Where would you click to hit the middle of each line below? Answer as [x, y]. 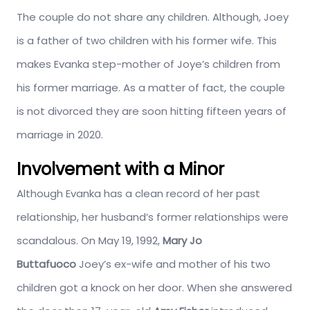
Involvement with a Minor [120, 169]
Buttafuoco [48, 264]
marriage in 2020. [60, 134]
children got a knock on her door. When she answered [154, 287]
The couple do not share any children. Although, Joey [153, 17]
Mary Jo [182, 240]
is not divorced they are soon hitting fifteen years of [152, 111]
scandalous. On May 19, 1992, [90, 240]
